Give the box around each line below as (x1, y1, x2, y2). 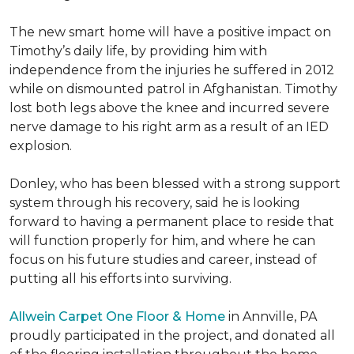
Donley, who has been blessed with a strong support (9, 176, 341, 191)
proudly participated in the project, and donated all (9, 328, 335, 343)
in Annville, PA (225, 309, 317, 324)
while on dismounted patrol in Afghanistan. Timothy (9, 81, 337, 96)
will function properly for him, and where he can (9, 233, 315, 248)
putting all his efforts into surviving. (9, 271, 232, 286)
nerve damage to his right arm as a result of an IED (9, 119, 329, 134)
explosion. (9, 138, 72, 153)
